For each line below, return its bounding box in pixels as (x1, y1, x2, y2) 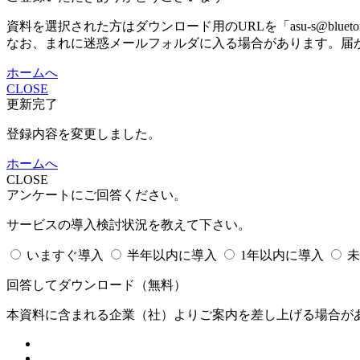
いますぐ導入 (27, 248, 104, 263)
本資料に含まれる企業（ (6, 308, 148, 322)
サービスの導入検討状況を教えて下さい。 (6, 218, 251, 232)
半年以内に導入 (127, 248, 217, 263)
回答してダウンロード (6, 278, 135, 292)
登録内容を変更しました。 (6, 127, 161, 141)
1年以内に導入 (240, 248, 324, 263)
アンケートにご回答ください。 (6, 188, 186, 202)
